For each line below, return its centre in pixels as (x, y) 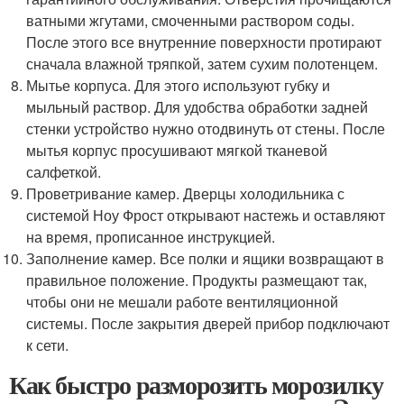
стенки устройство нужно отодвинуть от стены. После (206, 129)
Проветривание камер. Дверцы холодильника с (186, 193)
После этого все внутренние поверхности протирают (204, 42)
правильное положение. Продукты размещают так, (197, 280)
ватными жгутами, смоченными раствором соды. (191, 20)
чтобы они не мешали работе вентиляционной (183, 302)
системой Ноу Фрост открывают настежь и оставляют (206, 215)
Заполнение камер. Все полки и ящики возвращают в (206, 258)
